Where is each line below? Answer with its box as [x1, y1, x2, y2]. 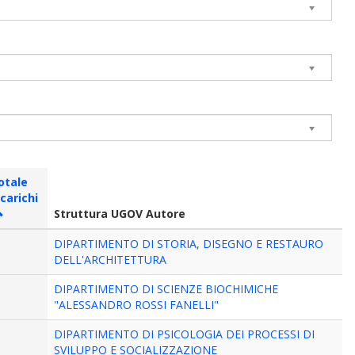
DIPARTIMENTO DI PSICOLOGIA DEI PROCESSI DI [54, 326, 315, 342]
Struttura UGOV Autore [54, 206, 186, 221]
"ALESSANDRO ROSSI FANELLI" [54, 297, 219, 312]
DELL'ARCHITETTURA [54, 252, 167, 267]
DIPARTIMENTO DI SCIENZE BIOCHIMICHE [54, 281, 279, 296]
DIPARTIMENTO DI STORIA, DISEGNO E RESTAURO [54, 236, 324, 251]
